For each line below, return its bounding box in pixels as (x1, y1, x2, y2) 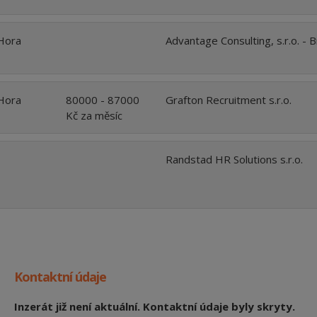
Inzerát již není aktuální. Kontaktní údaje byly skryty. (13, 299, 295, 313)
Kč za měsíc (65, 108, 122, 122)
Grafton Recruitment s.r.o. (165, 92, 292, 107)
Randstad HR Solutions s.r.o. (165, 151, 303, 166)
